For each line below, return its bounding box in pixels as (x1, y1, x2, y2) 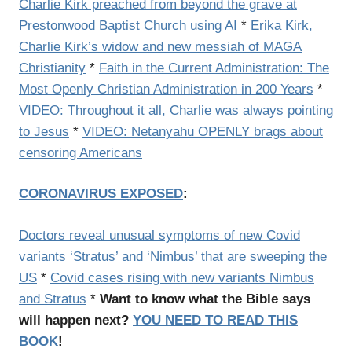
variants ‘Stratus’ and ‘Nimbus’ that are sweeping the (19, 248, 327, 264)
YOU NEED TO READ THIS (133, 312, 298, 328)
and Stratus (19, 291, 86, 306)
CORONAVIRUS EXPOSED (19, 186, 183, 201)
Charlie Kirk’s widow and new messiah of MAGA (19, 38, 302, 54)
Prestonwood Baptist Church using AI (19, 17, 237, 33)
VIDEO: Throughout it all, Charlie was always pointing (19, 102, 333, 118)
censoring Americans (19, 145, 142, 160)
